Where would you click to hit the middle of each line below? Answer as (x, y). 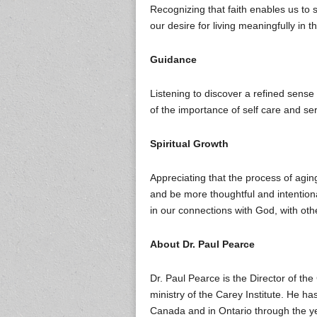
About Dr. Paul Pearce (202, 244)
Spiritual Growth (189, 144)
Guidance (173, 60)
